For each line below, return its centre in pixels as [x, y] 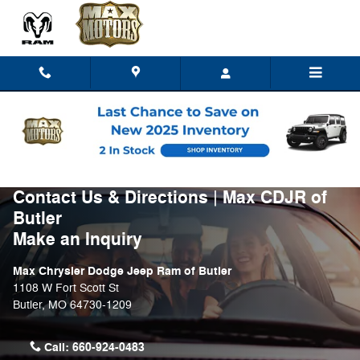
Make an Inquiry [78, 239]
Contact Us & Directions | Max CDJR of [170, 198]
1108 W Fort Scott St [66, 288]
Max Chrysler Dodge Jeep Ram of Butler [122, 271]
